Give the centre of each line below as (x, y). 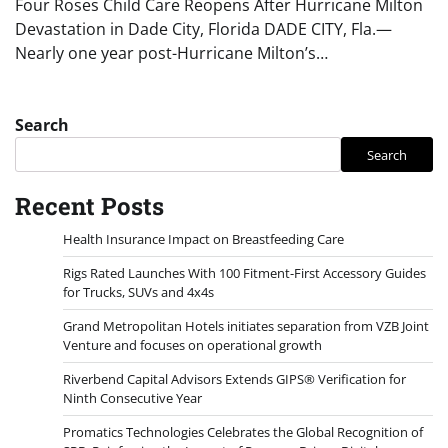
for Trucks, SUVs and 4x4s (138, 292)
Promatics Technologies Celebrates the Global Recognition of (243, 432)
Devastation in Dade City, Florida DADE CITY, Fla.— (203, 29)
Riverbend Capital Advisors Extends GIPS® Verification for (234, 379)
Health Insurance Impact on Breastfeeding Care (203, 239)
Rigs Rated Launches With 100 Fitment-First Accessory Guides (244, 273)
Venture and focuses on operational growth (192, 345)
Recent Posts (89, 206)
